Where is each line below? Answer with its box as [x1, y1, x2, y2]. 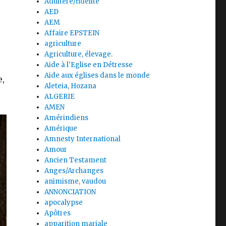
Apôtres [44, 209, 71, 217]
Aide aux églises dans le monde [44, 71, 150, 80]
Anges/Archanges [44, 166, 104, 175]
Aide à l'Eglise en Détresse [44, 61, 133, 69]
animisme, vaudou [44, 177, 106, 186]
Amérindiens [44, 114, 89, 122]
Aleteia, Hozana [44, 82, 97, 90]
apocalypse [44, 198, 83, 207]
